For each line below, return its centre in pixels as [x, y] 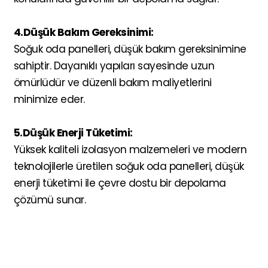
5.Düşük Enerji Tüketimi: [73, 133]
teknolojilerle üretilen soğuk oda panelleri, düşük [129, 166]
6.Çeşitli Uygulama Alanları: [83, 233]
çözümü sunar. [49, 200]
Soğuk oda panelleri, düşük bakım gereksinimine [130, 49]
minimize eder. [49, 99]
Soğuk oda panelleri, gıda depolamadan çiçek [126, 250]
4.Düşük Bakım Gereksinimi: [83, 32]
